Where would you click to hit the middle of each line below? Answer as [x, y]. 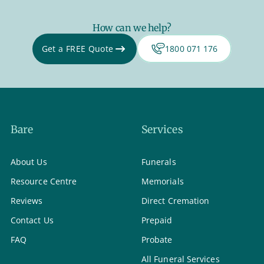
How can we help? [132, 27]
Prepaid [157, 220]
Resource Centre [44, 181]
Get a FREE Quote [77, 49]
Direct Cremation [176, 200]
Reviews [27, 200]
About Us [29, 161]
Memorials [163, 181]
